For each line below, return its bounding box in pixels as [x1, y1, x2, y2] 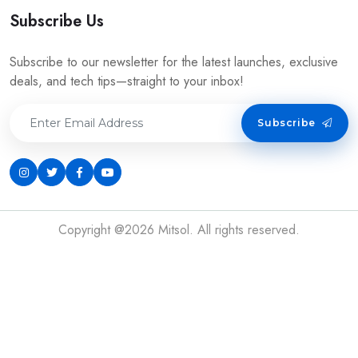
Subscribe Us [10, 10, 104, 33]
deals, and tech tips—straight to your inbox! [10, 72, 244, 90]
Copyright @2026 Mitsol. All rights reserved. [58, 221, 300, 239]
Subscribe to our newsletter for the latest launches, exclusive [10, 53, 338, 71]
